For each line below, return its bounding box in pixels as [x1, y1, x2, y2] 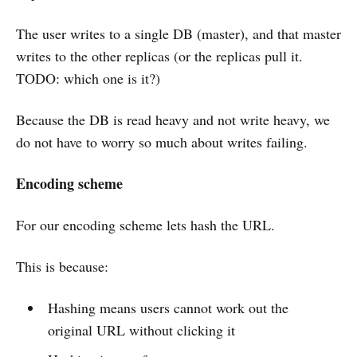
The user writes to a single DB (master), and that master [16, 24, 341, 43]
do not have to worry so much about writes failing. [16, 132, 308, 151]
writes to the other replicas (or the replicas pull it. [16, 46, 303, 65]
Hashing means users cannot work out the [47, 298, 288, 317]
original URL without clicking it [47, 320, 235, 339]
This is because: [16, 257, 108, 276]
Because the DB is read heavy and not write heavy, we [16, 110, 330, 129]
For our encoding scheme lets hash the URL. [16, 215, 275, 234]
